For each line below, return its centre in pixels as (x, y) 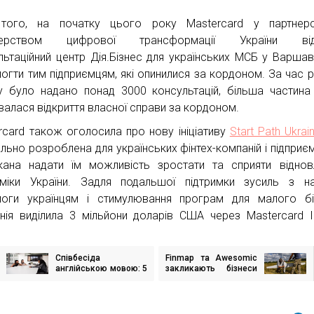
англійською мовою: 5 (102, 268)
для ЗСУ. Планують (212, 300)
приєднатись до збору (212, 289)
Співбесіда (78, 258)
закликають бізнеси (212, 268)
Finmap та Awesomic (212, 258)
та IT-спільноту (212, 279)
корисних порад (89, 279)
